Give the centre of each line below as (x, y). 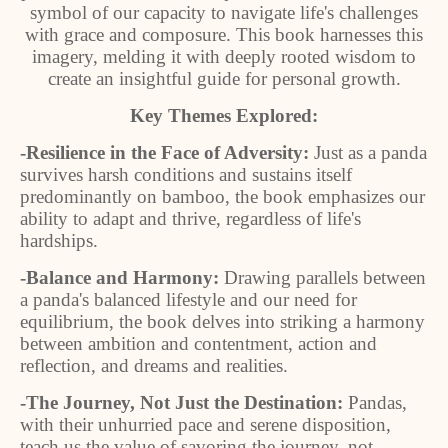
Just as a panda (370, 152)
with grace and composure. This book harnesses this (224, 34)
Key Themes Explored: (224, 115)
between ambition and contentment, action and (198, 343)
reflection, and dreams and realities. (154, 365)
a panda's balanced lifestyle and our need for (188, 299)
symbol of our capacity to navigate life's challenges (224, 12)
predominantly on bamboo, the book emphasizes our (222, 196)
